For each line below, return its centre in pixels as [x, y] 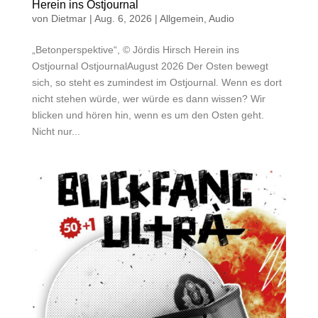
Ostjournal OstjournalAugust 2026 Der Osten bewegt [150, 66]
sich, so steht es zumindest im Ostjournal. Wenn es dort [157, 82]
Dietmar [68, 18]
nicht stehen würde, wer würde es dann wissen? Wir [148, 98]
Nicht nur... [56, 131]
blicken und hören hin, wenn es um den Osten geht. [148, 115]
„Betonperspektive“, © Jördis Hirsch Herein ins [135, 49]
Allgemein [181, 18]
